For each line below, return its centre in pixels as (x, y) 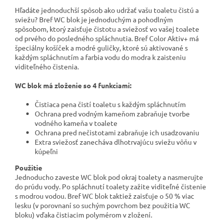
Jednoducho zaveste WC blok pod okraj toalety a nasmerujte (109, 177)
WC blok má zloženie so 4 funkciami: (73, 85)
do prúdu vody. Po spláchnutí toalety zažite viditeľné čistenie (111, 186)
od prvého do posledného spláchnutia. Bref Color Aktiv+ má (107, 38)
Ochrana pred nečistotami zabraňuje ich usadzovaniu (117, 132)
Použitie (28, 167)
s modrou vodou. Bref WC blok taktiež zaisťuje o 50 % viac (105, 195)
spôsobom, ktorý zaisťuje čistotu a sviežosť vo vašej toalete (107, 28)
